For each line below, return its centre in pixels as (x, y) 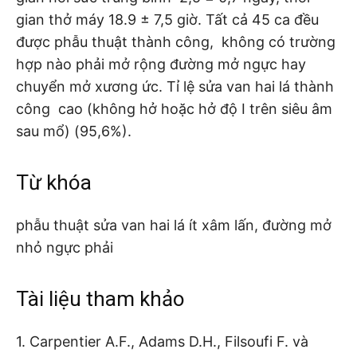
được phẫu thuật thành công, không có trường (176, 41)
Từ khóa (54, 182)
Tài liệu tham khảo (100, 298)
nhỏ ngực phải (65, 247)
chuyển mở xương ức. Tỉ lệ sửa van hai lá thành (175, 86)
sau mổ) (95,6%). (74, 131)
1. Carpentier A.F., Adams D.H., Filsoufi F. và (162, 341)
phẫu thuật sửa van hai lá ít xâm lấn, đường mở (174, 225)
